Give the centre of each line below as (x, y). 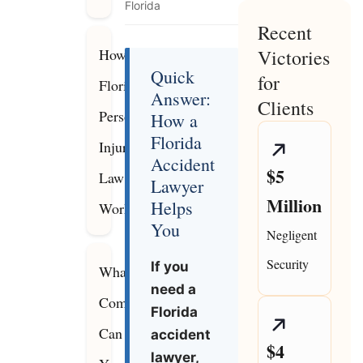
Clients (285, 108)
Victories (293, 58)
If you (170, 267)
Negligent (291, 235)
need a (174, 290)
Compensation (141, 303)
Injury (117, 147)
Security (287, 264)
